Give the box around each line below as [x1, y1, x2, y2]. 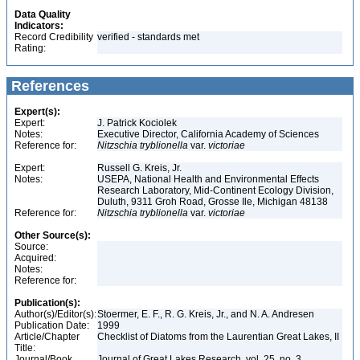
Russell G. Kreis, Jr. [97, 162, 184, 174]
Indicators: [14, 20, 63, 31]
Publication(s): [14, 297, 80, 309]
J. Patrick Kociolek [97, 117, 179, 129]
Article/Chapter [14, 331, 80, 342]
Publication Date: [14, 320, 89, 331]
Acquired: [14, 252, 56, 264]
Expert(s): [14, 106, 60, 117]
